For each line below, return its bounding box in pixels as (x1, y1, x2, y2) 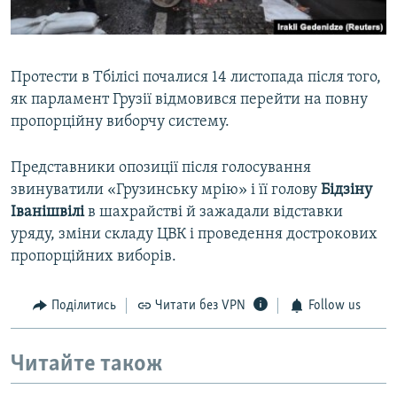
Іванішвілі (11, 204, 84, 222)
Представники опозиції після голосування (11, 160, 311, 177)
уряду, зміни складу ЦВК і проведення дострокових (11, 226, 378, 244)
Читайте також (11, 352, 163, 377)
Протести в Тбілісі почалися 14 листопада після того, (11, 69, 381, 87)
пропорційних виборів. (11, 248, 176, 266)
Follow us (307, 299, 361, 314)
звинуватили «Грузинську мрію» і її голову (11, 182, 321, 199)
